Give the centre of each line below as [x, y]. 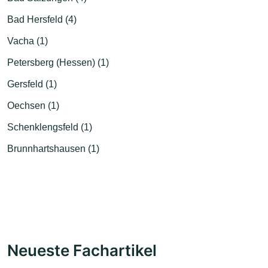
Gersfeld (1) [32, 84]
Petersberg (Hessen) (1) [58, 62]
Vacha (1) [28, 41]
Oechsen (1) [33, 105]
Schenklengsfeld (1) [50, 127]
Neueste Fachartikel [82, 250]
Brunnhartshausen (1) [53, 148]
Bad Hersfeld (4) [42, 19]
